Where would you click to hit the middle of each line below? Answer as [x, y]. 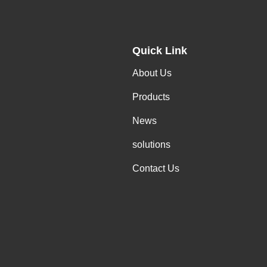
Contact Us [156, 168]
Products [151, 97]
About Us [152, 73]
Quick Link [160, 51]
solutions [151, 145]
